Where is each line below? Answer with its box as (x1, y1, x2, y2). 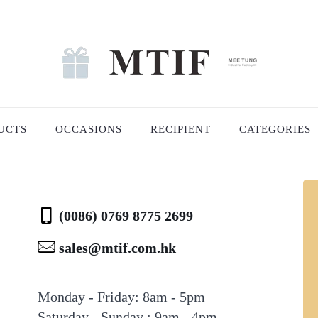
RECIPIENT (150, 124, 211, 135)
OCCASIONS (55, 124, 122, 135)
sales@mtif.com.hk (58, 239, 176, 256)
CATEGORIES (239, 124, 311, 135)
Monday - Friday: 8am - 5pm (37, 288, 205, 305)
